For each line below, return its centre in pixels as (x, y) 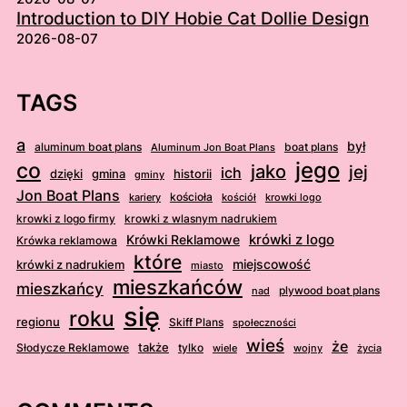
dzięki (66, 174)
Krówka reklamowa (66, 241)
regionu (38, 322)
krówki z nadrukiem (70, 265)
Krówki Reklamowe (183, 240)
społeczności (264, 323)
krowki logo (293, 198)
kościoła (191, 197)
